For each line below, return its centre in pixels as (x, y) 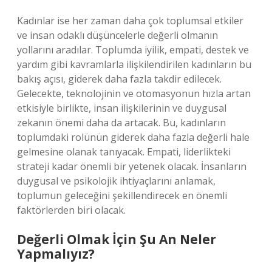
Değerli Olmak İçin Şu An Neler (117, 239)
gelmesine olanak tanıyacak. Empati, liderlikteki (124, 152)
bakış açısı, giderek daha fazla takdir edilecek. (119, 79)
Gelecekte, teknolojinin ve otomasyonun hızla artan (134, 93)
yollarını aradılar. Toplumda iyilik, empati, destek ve (133, 50)
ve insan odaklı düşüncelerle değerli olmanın (117, 35)
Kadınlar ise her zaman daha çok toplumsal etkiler (130, 21)
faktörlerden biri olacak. (71, 210)
